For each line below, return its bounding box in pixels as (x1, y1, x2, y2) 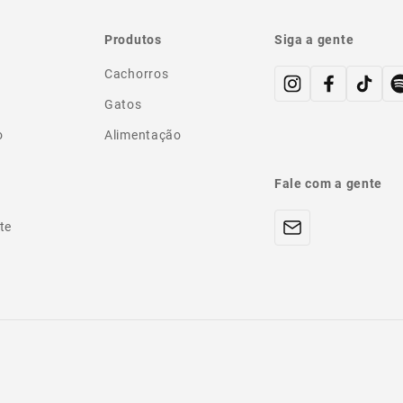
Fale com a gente (273, 175, 383, 192)
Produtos (104, 31, 162, 48)
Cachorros (104, 65, 169, 82)
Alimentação (104, 126, 182, 143)
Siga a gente (273, 31, 354, 48)
